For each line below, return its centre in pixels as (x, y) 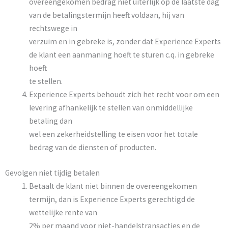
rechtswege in (53, 28)
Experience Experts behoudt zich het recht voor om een (124, 95)
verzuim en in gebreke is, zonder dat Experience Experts (125, 42)
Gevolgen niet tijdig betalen (52, 173)
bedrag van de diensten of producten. (92, 148)
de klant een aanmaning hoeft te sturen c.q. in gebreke (121, 55)
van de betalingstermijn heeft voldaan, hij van (106, 15)
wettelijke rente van (63, 212)
